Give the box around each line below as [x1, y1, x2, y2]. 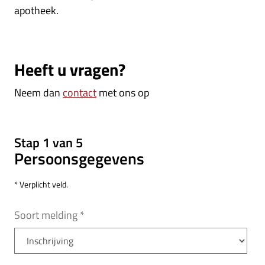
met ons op [96, 84, 149, 101]
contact [63, 84, 96, 101]
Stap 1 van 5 [14, 133, 83, 153]
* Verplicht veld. [14, 178, 68, 192]
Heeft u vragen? [14, 56, 125, 82]
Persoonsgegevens [14, 146, 144, 171]
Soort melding [14, 207, 77, 224]
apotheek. [14, 2, 59, 18]
